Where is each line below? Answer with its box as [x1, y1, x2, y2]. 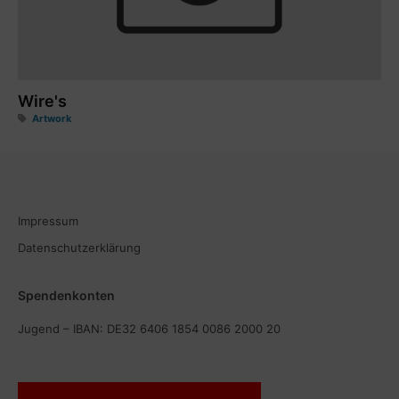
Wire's [18, 92, 67, 110]
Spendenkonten [18, 288, 115, 303]
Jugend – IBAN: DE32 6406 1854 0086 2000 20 [18, 322, 281, 336]
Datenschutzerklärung [18, 240, 141, 255]
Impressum [18, 214, 78, 228]
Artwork [32, 112, 71, 125]
